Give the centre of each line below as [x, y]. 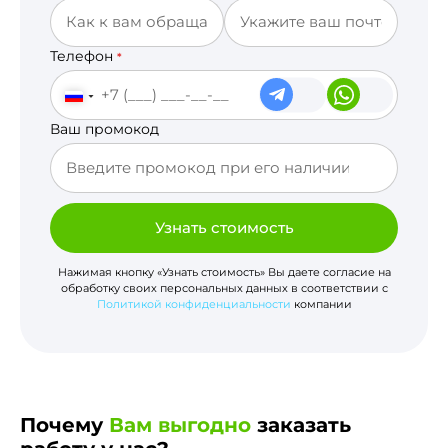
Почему [64, 424]
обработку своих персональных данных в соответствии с [224, 287]
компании [321, 303]
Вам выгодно [180, 424]
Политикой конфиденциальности [193, 303]
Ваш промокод [104, 128]
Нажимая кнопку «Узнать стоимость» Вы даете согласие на [224, 271]
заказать [301, 424]
